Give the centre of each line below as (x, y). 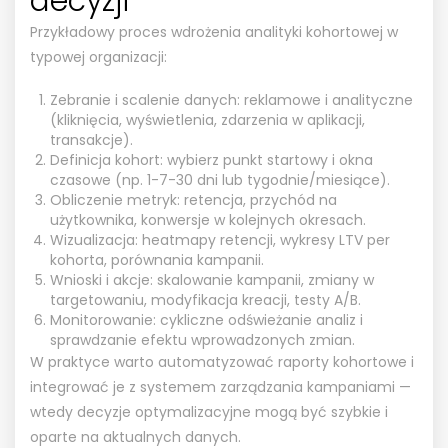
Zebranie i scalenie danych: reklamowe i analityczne (231, 99)
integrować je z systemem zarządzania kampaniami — (220, 386)
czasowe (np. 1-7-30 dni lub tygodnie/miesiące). (220, 179)
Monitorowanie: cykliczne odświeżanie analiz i (206, 319)
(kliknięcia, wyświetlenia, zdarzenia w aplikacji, (207, 119)
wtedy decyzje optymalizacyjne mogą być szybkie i (209, 411)
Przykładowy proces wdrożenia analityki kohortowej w (214, 31)
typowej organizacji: (98, 56)
